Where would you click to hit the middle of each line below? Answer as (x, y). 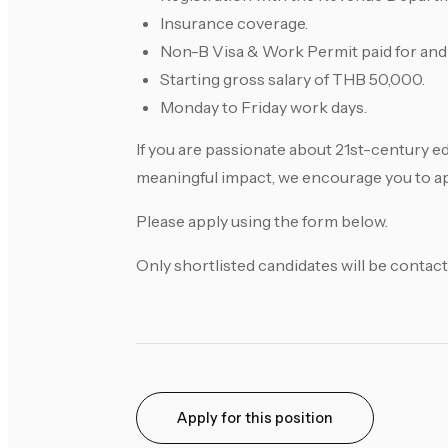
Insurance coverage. (234, 23)
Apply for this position (255, 418)
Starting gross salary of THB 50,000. (292, 79)
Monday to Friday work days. (263, 107)
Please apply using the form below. (262, 221)
